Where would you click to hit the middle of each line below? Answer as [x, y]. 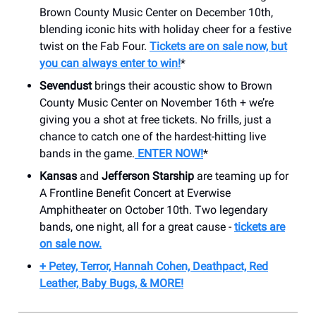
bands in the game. [87, 153]
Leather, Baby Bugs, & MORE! [111, 283]
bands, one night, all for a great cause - [137, 226]
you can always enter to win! [110, 63]
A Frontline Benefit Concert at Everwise [135, 193]
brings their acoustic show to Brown [182, 85]
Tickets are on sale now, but [218, 46]
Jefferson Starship [148, 176]
